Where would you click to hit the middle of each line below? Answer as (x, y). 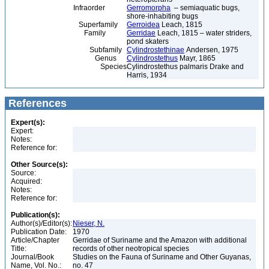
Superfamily (63, 25)
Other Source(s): (39, 165)
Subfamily (65, 50)
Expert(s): (28, 122)
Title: (19, 249)
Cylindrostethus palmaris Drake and (185, 67)
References (36, 103)
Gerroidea (143, 25)
